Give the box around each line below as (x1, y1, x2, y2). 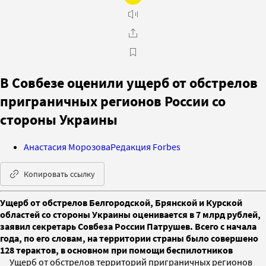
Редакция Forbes (110, 140, 180, 153)
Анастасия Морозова (24, 140, 110, 153)
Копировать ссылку (24, 168, 95, 179)
